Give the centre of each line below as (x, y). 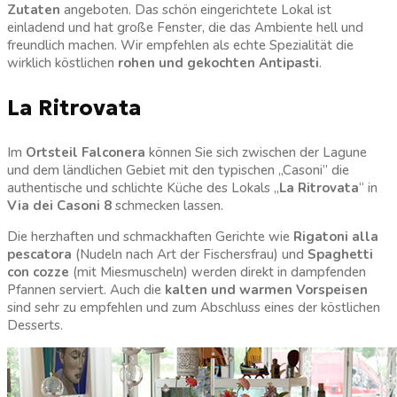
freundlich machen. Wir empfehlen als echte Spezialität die (180, 45)
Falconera (115, 152)
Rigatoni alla (336, 236)
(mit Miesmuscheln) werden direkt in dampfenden (219, 272)
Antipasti (289, 62)
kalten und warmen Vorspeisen (266, 289)
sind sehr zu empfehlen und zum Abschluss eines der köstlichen (194, 307)
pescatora (39, 254)
